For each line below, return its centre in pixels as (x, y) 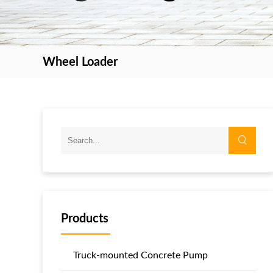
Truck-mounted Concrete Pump (140, 255)
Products (85, 218)
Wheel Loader (80, 62)
